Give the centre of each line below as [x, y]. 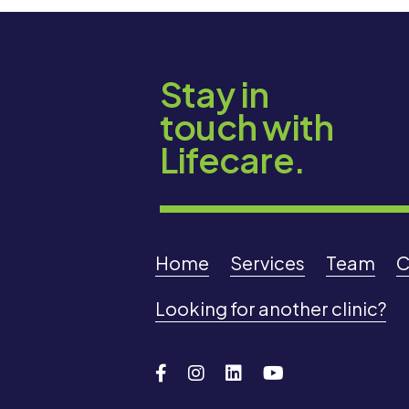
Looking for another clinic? [271, 308]
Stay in [215, 93]
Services [267, 262]
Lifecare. [233, 159]
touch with [247, 126]
